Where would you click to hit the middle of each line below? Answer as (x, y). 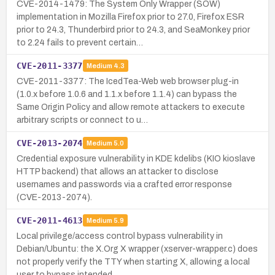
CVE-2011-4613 (50, 220)
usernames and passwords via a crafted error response (124, 184)
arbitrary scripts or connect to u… (82, 120)
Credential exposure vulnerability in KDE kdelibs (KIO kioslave (136, 158)
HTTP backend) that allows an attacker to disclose (118, 171)
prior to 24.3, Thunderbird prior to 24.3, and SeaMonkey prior (133, 29)
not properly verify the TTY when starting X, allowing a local (133, 261)
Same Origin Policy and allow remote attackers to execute (131, 107)
